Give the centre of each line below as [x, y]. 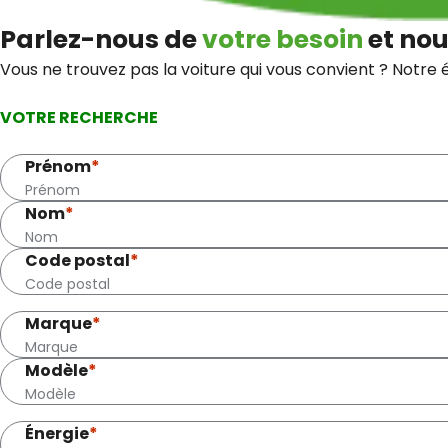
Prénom [58, 167]
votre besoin [282, 40]
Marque [58, 324]
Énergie [57, 434]
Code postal [77, 261]
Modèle [56, 371]
